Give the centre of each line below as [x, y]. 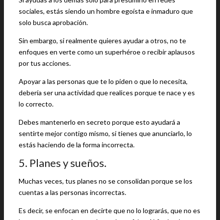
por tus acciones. [45, 63]
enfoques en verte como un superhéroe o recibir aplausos [107, 52]
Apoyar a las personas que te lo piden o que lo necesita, [103, 81]
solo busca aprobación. [53, 22]
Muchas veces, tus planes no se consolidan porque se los [106, 181]
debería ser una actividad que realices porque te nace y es [107, 93]
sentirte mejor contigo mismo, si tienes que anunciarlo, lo [105, 133]
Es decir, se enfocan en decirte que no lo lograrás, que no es [110, 210]
